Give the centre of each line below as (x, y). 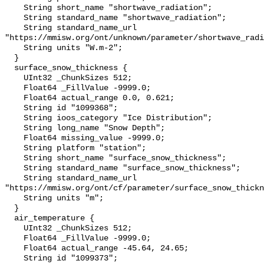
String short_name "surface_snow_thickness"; (14, 159)
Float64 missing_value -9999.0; (14, 138)
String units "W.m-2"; (14, 48)
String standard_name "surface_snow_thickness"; (14, 169)
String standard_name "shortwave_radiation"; (14, 18)
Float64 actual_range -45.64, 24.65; (14, 249)
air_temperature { (9, 219)
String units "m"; (14, 199)
